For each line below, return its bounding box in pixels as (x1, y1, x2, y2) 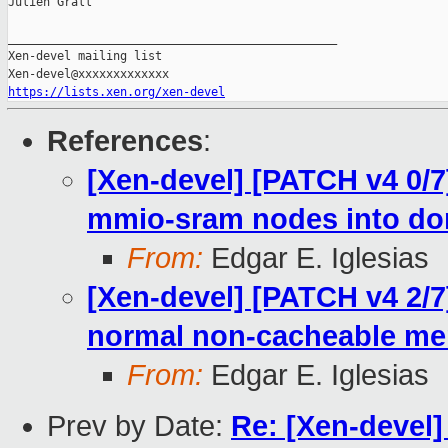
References (47, 125, 203, 158)
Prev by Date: (47, 410, 231, 443)
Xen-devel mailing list (8, 49, 162, 64)
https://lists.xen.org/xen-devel (8, 85, 225, 100)
